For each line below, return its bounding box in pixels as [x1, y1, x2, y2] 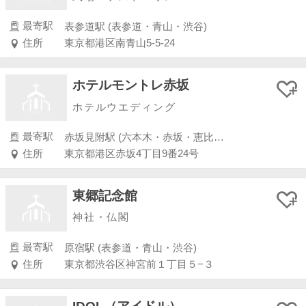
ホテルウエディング [72, 101, 176, 113]
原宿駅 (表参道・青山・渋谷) [64, 242, 197, 253]
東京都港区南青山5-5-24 [64, 38, 176, 49]
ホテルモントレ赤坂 [72, 77, 189, 92]
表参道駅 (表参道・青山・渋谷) [64, 20, 208, 32]
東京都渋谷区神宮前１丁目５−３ [64, 259, 214, 270]
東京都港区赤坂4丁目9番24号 [64, 148, 199, 160]
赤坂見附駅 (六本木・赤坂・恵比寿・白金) [214, 131, 225, 143]
